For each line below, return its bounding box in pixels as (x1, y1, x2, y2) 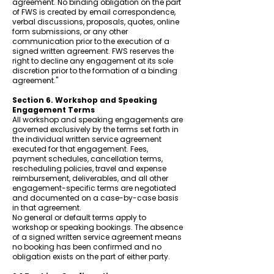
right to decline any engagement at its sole (12, 56, 173, 66)
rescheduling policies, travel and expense (12, 163, 166, 174)
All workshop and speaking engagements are (12, 114, 183, 125)
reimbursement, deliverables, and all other (12, 173, 168, 183)
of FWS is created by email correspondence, (12, 7, 176, 17)
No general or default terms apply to (12, 212, 146, 223)
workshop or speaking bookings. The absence (12, 222, 183, 232)
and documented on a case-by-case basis (12, 193, 179, 203)
